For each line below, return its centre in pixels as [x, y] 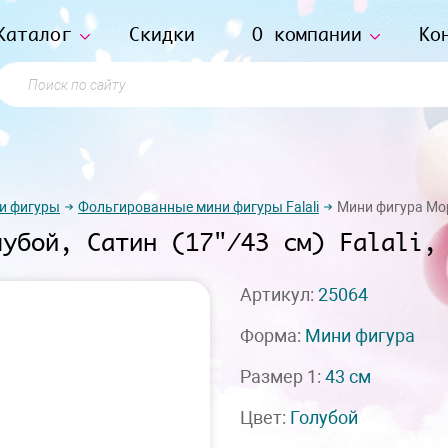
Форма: [272, 335]
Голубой [324, 417]
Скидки [161, 34]
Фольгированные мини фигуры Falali [198, 206]
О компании [306, 34]
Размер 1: [282, 376]
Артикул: [279, 294]
